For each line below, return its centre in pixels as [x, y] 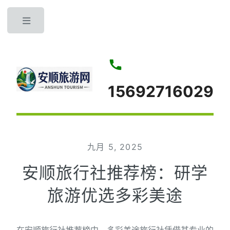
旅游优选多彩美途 [115, 195]
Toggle [65, 23]
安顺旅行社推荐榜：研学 [115, 173]
